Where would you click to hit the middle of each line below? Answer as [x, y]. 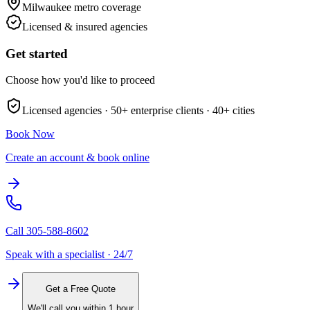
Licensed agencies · [66, 111]
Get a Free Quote [81, 289]
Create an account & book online [77, 158]
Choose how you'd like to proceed [80, 80]
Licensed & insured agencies [85, 26]
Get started [37, 53]
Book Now [30, 134]
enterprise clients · [169, 111]
